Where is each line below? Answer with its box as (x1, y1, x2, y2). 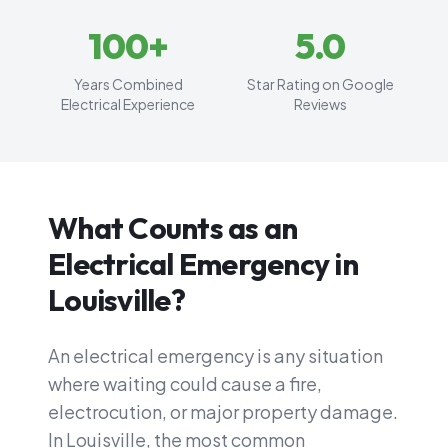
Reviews (293, 95, 347, 113)
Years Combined (73, 75, 183, 93)
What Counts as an (48, 209, 298, 247)
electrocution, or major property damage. (48, 400, 398, 423)
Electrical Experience (61, 95, 195, 113)
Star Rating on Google (246, 75, 394, 93)
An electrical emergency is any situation (48, 344, 383, 367)
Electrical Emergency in (48, 245, 358, 283)
